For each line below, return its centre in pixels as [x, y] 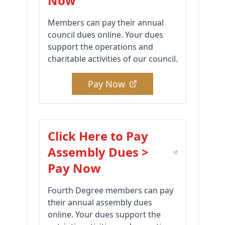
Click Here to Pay [98, 136]
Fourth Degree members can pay [110, 191]
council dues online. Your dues [105, 35]
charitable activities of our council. [113, 59]
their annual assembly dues [100, 203]
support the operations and [100, 47]
